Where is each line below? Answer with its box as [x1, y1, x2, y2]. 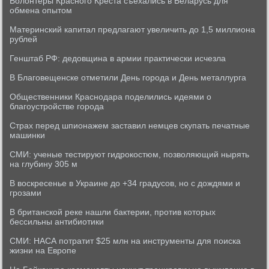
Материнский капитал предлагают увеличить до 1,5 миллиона [10, 25, 256, 34]
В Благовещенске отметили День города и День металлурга [10, 73, 247, 82]
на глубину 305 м [10, 159, 78, 169]
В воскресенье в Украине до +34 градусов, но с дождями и [10, 178, 241, 188]
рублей [10, 34, 38, 44]
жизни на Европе [10, 246, 77, 255]
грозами [10, 188, 42, 198]
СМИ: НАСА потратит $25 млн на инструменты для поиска [10, 236, 241, 246]
